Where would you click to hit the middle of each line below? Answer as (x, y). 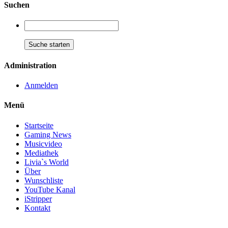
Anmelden (41, 85)
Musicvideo (43, 144)
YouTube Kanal (50, 189)
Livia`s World (47, 162)
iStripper (38, 198)
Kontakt (37, 208)
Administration (30, 65)
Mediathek (41, 153)
